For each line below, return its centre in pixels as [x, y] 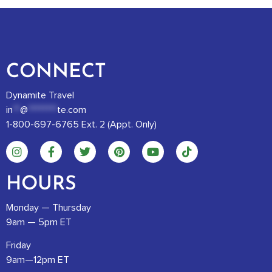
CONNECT [56, 73]
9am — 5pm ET [39, 222]
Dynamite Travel [40, 96]
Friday [19, 245]
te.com [72, 110]
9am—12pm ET [38, 260]
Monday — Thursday [49, 207]
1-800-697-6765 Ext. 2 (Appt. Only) [81, 125]
